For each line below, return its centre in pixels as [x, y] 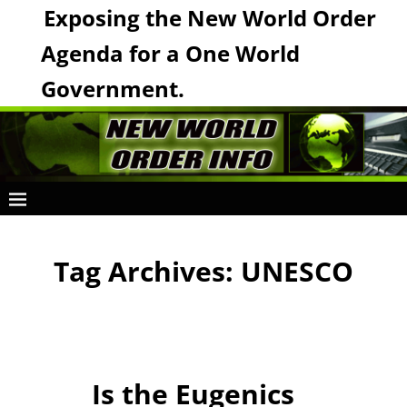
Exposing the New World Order [210, 18]
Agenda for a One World [170, 53]
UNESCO [297, 271]
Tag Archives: [147, 271]
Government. [112, 89]
